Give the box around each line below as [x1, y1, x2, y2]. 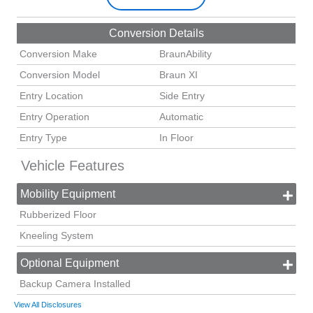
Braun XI [159, 69, 198, 80]
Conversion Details [108, 27, 204, 39]
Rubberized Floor [20, 210, 97, 221]
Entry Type [20, 132, 68, 143]
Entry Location [20, 90, 84, 101]
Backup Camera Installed [20, 279, 131, 290]
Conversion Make [20, 48, 98, 59]
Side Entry [159, 90, 205, 101]
